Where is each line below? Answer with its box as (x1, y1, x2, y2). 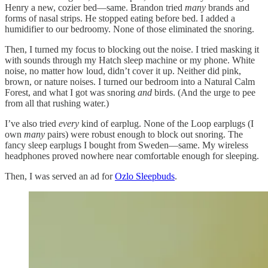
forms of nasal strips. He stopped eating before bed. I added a (5, 13, 235, 24)
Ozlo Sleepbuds (115, 171, 175, 182)
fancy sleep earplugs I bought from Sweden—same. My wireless (5, 140, 248, 151)
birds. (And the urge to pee (152, 87, 255, 98)
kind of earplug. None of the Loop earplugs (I (79, 118, 254, 129)
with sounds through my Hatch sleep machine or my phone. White (5, 55, 255, 66)
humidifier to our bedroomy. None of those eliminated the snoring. (5, 24, 254, 35)
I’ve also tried (5, 118, 59, 129)
